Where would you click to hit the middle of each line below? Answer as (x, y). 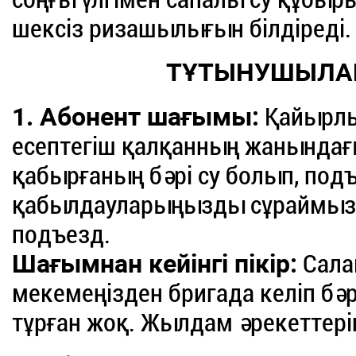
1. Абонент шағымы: (136, 117)
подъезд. (62, 235)
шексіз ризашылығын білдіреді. (182, 29)
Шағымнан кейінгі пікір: (155, 264)
